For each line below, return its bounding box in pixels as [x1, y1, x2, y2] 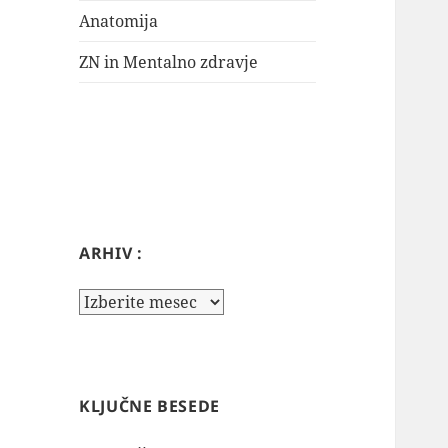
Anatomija [79, 10, 159, 33]
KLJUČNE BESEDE [79, 395, 221, 418]
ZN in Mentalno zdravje [79, 51, 259, 74]
